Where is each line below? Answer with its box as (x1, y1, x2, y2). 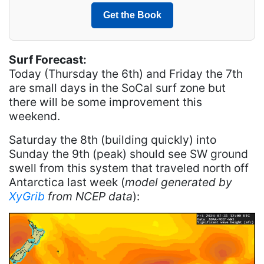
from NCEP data (45, 189, 133, 204)
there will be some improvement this (9, 95, 202, 110)
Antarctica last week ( (9, 175, 125, 190)
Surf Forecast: (9, 52, 87, 67)
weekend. (9, 109, 60, 124)
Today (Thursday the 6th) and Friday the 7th (9, 67, 243, 81)
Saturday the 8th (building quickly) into (9, 133, 216, 147)
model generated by (125, 175, 232, 190)
